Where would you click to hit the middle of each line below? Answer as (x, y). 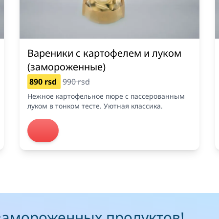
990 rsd (76, 81)
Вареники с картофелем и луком (104, 53)
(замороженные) (66, 66)
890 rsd (44, 81)
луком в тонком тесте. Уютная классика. (95, 106)
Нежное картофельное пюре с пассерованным (106, 96)
